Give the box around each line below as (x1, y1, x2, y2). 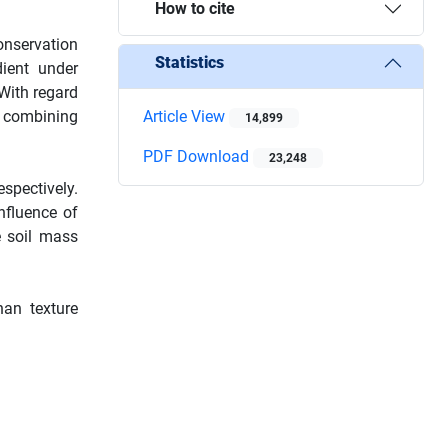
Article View (143, 106, 229, 126)
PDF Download (143, 146, 253, 166)
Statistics (155, 53, 224, 73)
